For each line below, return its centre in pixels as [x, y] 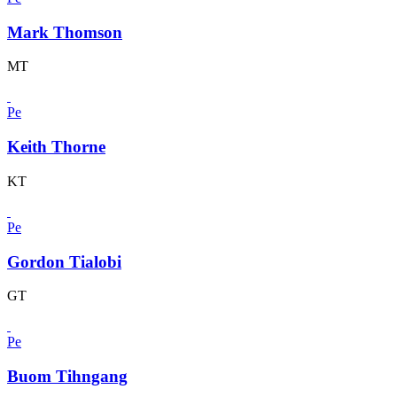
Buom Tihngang [67, 377]
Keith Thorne [56, 147]
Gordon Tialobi [64, 261]
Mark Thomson [65, 32]
